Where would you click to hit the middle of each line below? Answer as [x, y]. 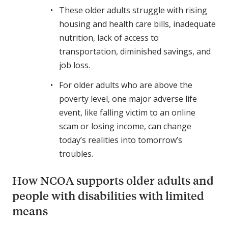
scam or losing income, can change [125, 126]
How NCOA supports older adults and [113, 180]
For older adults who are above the [126, 85]
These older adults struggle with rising [133, 10]
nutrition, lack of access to [109, 37]
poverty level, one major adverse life [128, 98]
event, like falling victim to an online [127, 112]
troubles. [76, 153]
